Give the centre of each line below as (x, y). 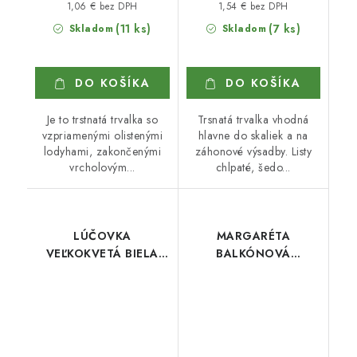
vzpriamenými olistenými (102, 135)
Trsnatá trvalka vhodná (253, 119)
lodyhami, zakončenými (102, 151)
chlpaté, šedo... (253, 167)
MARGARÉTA (253, 235)
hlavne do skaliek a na (253, 135)
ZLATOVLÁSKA (253, 271)
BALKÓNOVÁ (253, 253)
